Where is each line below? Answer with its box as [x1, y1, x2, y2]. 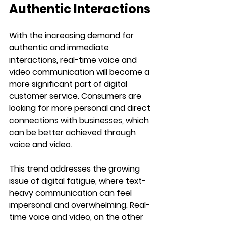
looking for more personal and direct [9, 102, 152, 114]
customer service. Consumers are [9, 90, 143, 102]
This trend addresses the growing [9, 162, 142, 175]
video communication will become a [9, 66, 151, 78]
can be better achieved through [9, 126, 138, 138]
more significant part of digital [9, 78, 129, 90]
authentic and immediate [9, 41, 111, 53]
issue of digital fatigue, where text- [9, 175, 146, 187]
